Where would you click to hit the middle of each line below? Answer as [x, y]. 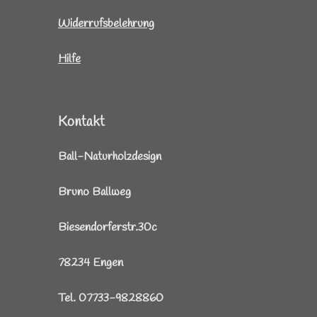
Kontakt [81, 122]
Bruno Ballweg [94, 192]
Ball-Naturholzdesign [110, 157]
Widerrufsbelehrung [106, 24]
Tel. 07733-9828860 [111, 299]
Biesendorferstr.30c [108, 228]
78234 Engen [91, 263]
